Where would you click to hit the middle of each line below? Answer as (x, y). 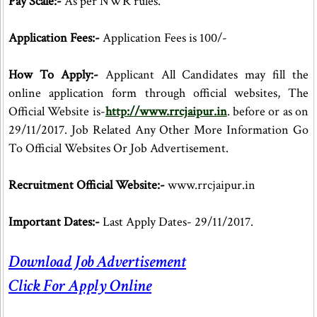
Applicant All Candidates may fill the (203, 75)
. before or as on (268, 111)
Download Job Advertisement (97, 261)
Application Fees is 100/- (163, 38)
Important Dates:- (54, 222)
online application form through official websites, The (159, 93)
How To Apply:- (53, 75)
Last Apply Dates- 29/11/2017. (177, 222)
